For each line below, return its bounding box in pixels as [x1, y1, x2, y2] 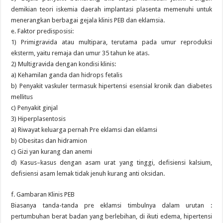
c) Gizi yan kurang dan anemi [11, 148, 93, 155]
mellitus [11, 93, 33, 101]
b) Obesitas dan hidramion [11, 137, 88, 144]
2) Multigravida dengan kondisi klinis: [11, 60, 116, 68]
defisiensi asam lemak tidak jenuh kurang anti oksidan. [11, 170, 165, 177]
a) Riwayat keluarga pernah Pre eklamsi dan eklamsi [11, 126, 158, 133]
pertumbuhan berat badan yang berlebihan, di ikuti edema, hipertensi [11, 213, 212, 220]
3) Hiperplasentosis [11, 115, 66, 122]
